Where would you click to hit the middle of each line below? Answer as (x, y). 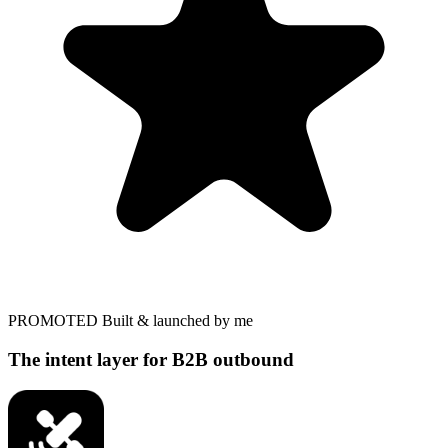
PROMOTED (55, 321)
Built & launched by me (177, 321)
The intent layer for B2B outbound (151, 359)
